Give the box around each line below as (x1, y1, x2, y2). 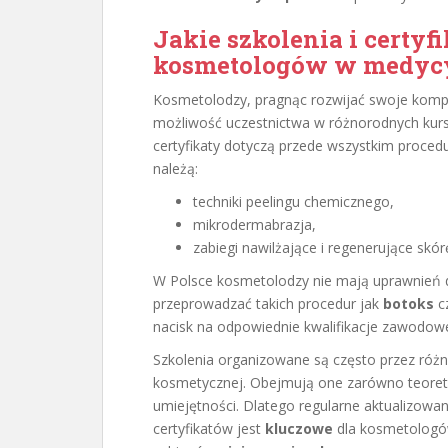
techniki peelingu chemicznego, (193, 192, 394, 211)
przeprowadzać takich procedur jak (153, 294, 383, 313)
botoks (383, 294, 434, 313)
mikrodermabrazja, (193, 215, 316, 234)
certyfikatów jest (153, 419, 265, 438)
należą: (153, 159, 198, 178)
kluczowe (265, 419, 333, 438)
